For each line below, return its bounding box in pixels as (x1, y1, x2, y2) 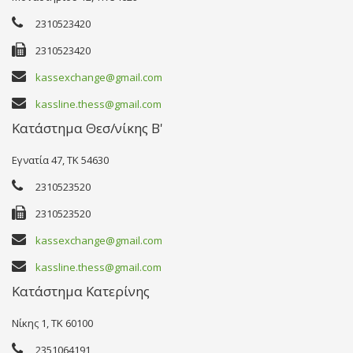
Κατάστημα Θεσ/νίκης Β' (12, 119, 163, 137)
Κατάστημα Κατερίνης (12, 282, 150, 300)
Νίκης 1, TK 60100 (12, 316, 93, 330)
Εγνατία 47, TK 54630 (12, 153, 109, 167)
